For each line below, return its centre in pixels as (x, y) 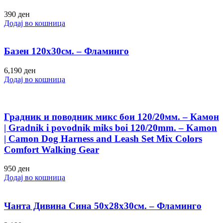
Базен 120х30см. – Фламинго (66, 51)
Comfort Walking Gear (52, 149)
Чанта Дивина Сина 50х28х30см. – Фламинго (103, 206)
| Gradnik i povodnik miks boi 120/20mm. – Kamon (111, 127)
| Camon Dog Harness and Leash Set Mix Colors (103, 138)
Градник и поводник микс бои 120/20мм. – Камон (111, 116)
